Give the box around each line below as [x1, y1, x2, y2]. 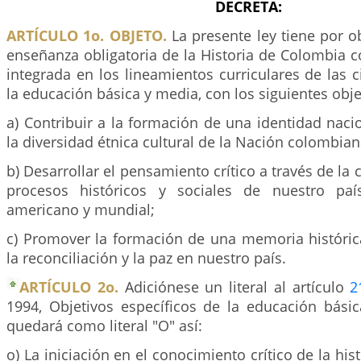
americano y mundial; [6, 200, 155, 219]
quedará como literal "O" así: [6, 316, 202, 335]
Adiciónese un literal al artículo [118, 277, 351, 297]
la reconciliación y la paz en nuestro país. [6, 248, 286, 268]
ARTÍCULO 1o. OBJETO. [6, 26, 167, 45]
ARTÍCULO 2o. [19, 277, 118, 297]
